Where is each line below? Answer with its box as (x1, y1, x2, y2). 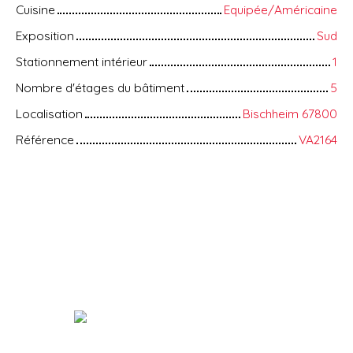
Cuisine (16, 2, 55, 18)
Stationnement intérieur (16, 54, 147, 70)
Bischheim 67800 (243, 106, 337, 122)
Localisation (16, 106, 83, 122)
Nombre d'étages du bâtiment (16, 80, 184, 96)
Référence (16, 132, 74, 148)
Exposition (16, 28, 74, 44)
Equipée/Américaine (224, 2, 337, 18)
